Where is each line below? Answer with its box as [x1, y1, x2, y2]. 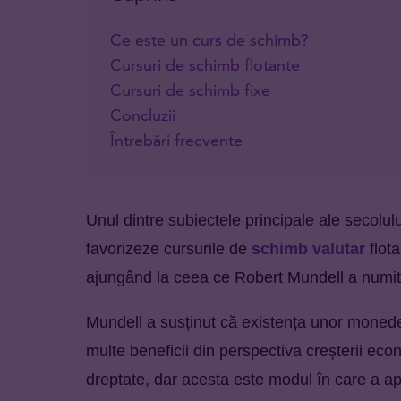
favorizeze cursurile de [86, 239, 252, 258]
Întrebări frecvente [110, 129, 243, 150]
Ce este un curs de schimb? [110, 29, 309, 50]
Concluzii [110, 104, 175, 125]
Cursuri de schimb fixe [110, 79, 270, 100]
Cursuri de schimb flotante [110, 54, 300, 75]
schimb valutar [252, 239, 365, 258]
